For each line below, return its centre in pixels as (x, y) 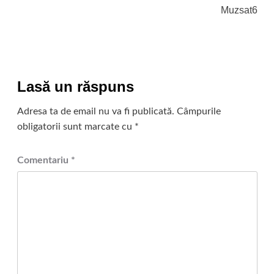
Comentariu (44, 160)
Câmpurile (198, 111)
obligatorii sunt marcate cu (76, 126)
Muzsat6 (239, 10)
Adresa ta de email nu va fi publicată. (95, 111)
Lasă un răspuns (75, 86)
